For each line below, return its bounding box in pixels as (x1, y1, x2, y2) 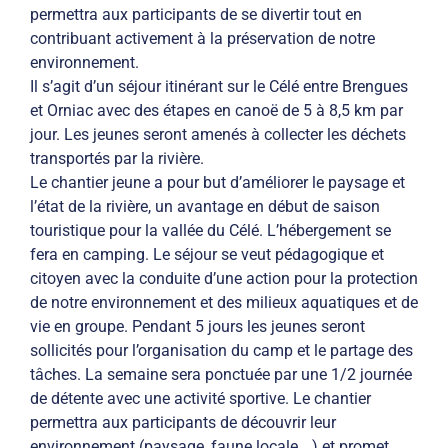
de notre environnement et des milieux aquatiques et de (30, 293, 418, 313)
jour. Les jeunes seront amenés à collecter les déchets (30, 125, 406, 145)
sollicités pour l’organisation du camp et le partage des (30, 341, 413, 361)
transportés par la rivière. (30, 149, 204, 169)
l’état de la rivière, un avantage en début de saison (30, 197, 380, 217)
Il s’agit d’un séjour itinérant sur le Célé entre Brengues (30, 77, 408, 97)
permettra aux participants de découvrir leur (30, 413, 336, 433)
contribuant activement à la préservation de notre (30, 29, 375, 49)
